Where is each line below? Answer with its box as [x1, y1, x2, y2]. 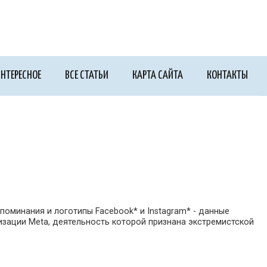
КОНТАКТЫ [207, 69, 248, 81]
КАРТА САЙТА [132, 69, 183, 81]
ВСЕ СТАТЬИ [65, 69, 108, 81]
